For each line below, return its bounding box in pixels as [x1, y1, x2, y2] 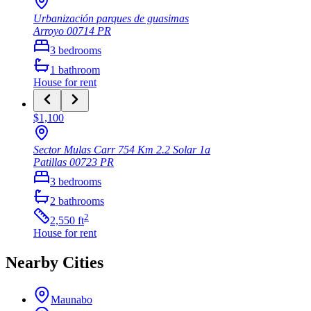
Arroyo [33, 25, 64, 37]
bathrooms [58, 195, 104, 208]
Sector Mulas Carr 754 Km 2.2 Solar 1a [33, 144, 210, 156]
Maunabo [51, 294, 92, 306]
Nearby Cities [6, 253, 103, 272]
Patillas [33, 156, 67, 169]
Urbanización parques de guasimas [33, 12, 189, 25]
